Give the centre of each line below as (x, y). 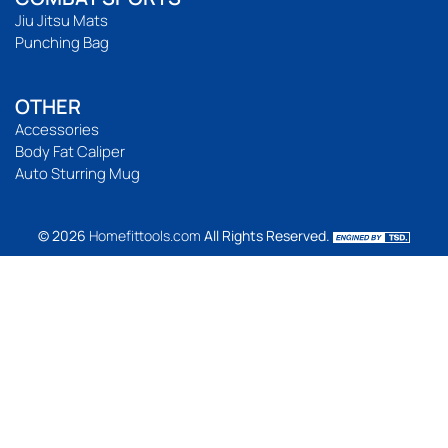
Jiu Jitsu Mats (61, 21)
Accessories (57, 130)
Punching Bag (62, 43)
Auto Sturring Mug (77, 174)
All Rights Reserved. (267, 236)
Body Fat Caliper (70, 152)
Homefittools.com (145, 236)
